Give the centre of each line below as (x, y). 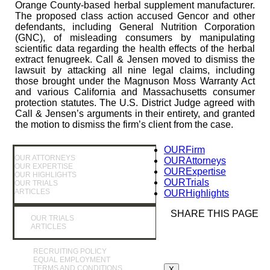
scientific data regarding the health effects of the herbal (135, 48)
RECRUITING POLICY (70, 252)
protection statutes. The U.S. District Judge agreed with (135, 102)
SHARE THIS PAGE (214, 214)
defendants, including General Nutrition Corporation (135, 27)
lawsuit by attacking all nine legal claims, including (135, 70)
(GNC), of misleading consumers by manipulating (135, 37)
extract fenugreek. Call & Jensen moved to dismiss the (135, 59)
